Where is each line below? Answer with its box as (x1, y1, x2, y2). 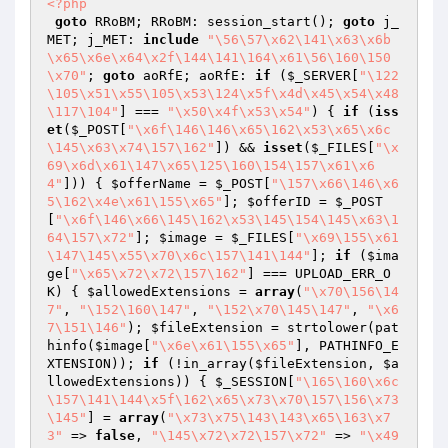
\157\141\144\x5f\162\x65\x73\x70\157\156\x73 (47, 392, 399, 407)
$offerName (111, 176, 191, 191)
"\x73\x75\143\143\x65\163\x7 (167, 410, 391, 425)
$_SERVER (287, 68, 351, 83)
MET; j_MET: (47, 32, 143, 47)
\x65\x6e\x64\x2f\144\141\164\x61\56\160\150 (47, 50, 391, 65)
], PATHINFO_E (295, 338, 399, 353)
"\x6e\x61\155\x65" (151, 338, 295, 353)
